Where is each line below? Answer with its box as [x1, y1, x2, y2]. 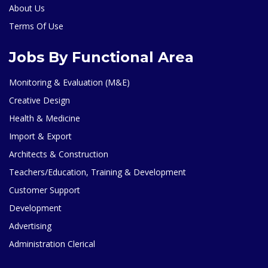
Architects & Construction [9, 148, 108, 160]
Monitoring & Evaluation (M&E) [9, 76, 130, 88]
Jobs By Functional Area [9, 48, 194, 66]
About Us [9, 2, 45, 14]
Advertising [9, 220, 51, 232]
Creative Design [9, 94, 70, 106]
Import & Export [9, 130, 72, 142]
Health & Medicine [9, 112, 80, 124]
